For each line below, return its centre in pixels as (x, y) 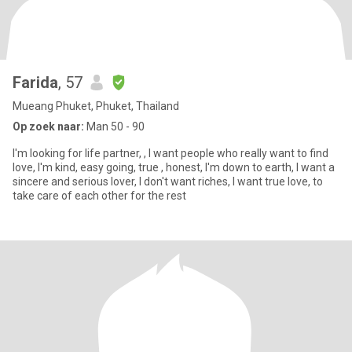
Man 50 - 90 (114, 126)
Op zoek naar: (48, 126)
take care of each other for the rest (99, 196)
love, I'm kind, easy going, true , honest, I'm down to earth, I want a (25, 167)
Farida (35, 82)
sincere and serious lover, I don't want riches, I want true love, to (168, 181)
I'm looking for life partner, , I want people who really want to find (78, 153)
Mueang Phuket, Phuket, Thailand (96, 106)
